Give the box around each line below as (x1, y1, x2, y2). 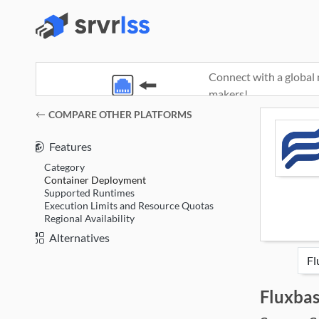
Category (44, 160, 85, 173)
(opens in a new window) (23, 108, 144, 122)
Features (49, 140, 92, 153)
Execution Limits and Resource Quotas (44, 199, 214, 211)
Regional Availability (44, 211, 135, 224)
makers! (208, 87, 248, 100)
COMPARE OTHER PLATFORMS (48, 108, 192, 120)
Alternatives (49, 230, 110, 244)
